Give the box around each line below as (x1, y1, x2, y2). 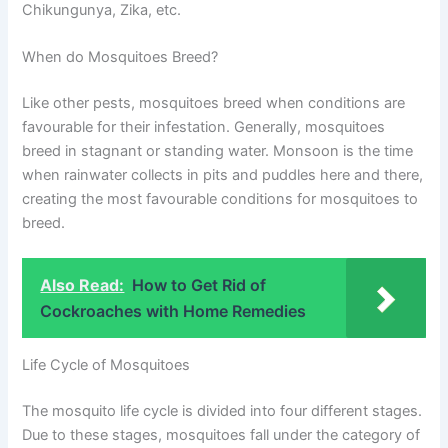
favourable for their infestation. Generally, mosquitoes (22, 117, 386, 136)
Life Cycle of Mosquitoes (22, 355, 191, 374)
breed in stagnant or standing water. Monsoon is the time (22, 141, 414, 160)
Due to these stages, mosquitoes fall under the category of (22, 425, 421, 444)
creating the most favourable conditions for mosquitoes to (22, 189, 419, 208)
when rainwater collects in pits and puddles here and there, (22, 165, 424, 184)
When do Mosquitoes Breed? (22, 48, 219, 67)
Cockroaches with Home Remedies (40, 301, 307, 322)
